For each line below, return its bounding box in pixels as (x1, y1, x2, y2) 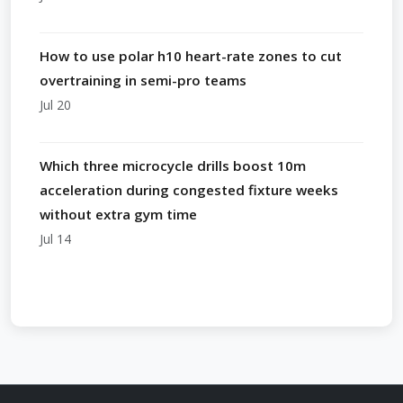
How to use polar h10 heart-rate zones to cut (40, 46, 342, 65)
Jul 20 (40, 95, 71, 113)
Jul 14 (40, 229, 71, 247)
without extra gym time (40, 204, 197, 223)
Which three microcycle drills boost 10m (40, 156, 306, 175)
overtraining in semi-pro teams (40, 70, 246, 89)
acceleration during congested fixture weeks (40, 180, 338, 199)
